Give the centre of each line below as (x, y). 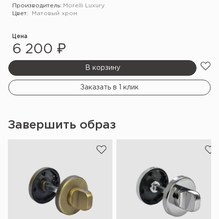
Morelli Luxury (84, 5)
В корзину (102, 68)
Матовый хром (55, 13)
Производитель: (37, 5)
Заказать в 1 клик (109, 87)
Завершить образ (62, 125)
